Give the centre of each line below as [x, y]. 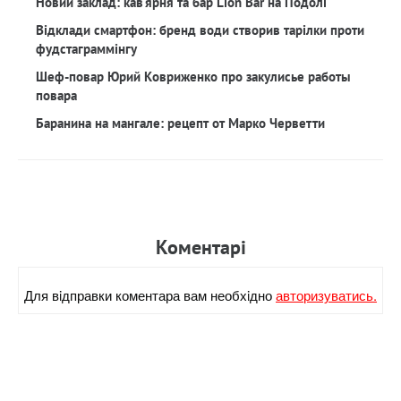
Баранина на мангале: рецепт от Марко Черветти [180, 123]
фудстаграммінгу [86, 49]
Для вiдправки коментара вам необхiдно [150, 295]
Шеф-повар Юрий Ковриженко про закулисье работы [193, 77]
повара [56, 95]
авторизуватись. [326, 295]
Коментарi [200, 247]
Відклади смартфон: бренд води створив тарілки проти [200, 30]
